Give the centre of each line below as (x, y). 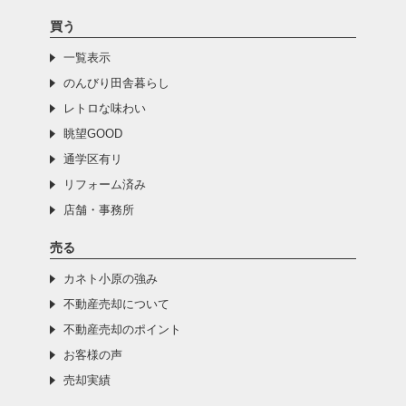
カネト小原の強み (110, 278)
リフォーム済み (104, 184)
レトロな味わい (104, 108)
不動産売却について (116, 304)
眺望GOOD (92, 133)
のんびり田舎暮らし (116, 82)
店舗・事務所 (98, 209)
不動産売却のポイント (122, 329)
